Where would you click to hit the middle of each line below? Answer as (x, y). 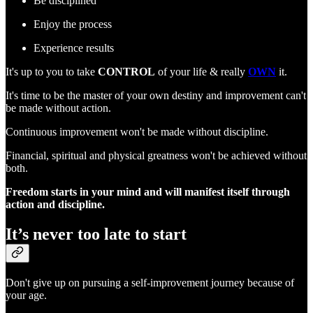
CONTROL (126, 72)
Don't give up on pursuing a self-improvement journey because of (150, 282)
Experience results (74, 48)
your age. (26, 295)
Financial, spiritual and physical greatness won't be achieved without (156, 156)
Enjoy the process (73, 24)
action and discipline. (55, 205)
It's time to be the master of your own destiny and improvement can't (156, 96)
